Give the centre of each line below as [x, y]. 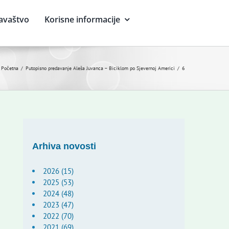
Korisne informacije [82, 19]
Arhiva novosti [64, 146]
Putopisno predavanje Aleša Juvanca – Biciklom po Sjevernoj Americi [100, 68]
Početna [10, 68]
